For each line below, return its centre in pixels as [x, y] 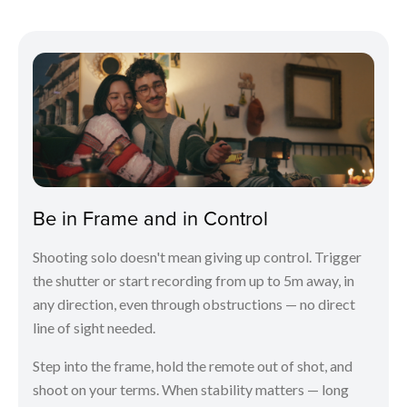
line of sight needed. [94, 327]
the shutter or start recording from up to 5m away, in [194, 280]
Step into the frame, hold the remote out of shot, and [193, 365]
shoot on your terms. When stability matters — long [191, 389]
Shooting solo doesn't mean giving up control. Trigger [197, 256]
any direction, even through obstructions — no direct [194, 303]
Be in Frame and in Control [150, 217]
